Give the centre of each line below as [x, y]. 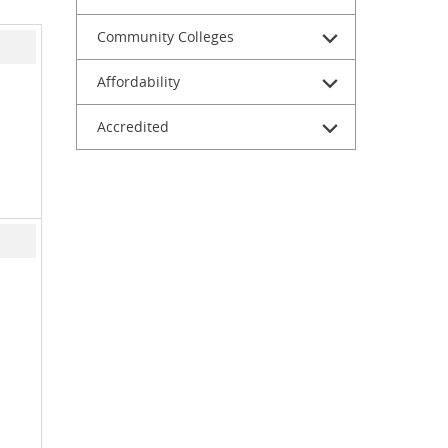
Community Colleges [165, 36]
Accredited [133, 126]
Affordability [138, 81]
